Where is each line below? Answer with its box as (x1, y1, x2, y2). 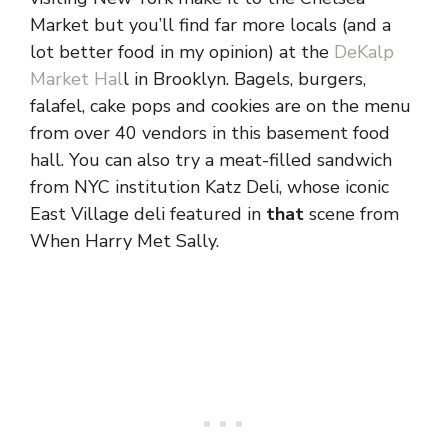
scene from (304, 201, 399, 226)
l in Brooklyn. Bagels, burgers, (123, 66, 366, 91)
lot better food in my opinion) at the (30, 39, 334, 64)
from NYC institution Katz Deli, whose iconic (30, 174, 389, 199)
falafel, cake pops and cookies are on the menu (30, 93, 411, 118)
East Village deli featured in (30, 201, 266, 226)
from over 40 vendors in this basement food (30, 120, 390, 145)
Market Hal (30, 66, 123, 91)
